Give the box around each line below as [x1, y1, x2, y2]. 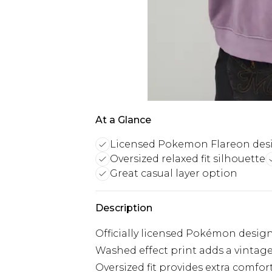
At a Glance [95, 114, 151, 126]
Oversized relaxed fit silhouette [110, 153, 265, 165]
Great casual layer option [110, 168, 237, 179]
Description [95, 202, 152, 214]
